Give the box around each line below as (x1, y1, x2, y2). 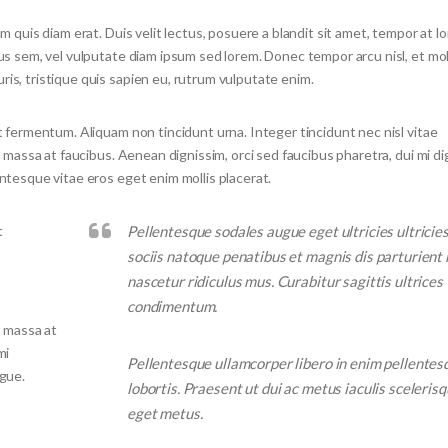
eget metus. (126, 403, 203, 422)
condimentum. (126, 296, 218, 315)
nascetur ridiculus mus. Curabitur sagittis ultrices (126, 271, 443, 290)
